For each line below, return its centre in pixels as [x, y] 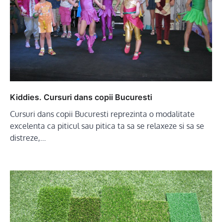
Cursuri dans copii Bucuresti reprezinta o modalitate [102, 114]
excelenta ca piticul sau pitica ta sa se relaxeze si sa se [107, 126]
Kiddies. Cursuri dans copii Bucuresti [81, 97]
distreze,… [28, 138]
